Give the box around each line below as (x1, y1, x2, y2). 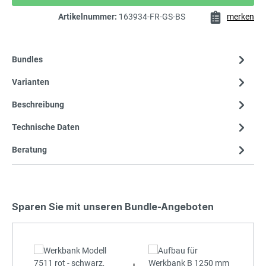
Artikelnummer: (58, 11, 119, 21)
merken (227, 11, 254, 21)
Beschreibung (12, 100, 64, 109)
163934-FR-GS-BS (119, 11, 185, 21)
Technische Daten (12, 122, 80, 132)
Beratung (12, 145, 47, 154)
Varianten (12, 77, 49, 87)
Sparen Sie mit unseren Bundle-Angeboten (12, 200, 214, 213)
